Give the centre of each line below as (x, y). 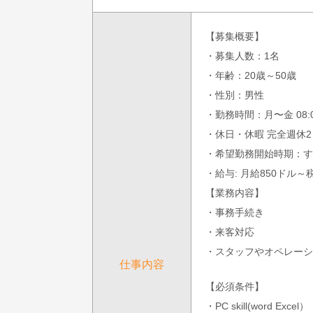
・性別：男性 (235, 95)
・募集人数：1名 (242, 56)
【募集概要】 (235, 36)
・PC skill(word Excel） (257, 306)
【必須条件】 (235, 286)
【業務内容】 (235, 192)
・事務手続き (235, 212)
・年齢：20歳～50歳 (251, 75)
